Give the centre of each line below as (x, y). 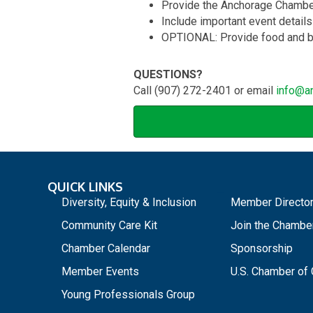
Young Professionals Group (128, 295)
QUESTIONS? (168, 75)
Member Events (100, 272)
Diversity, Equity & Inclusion (129, 203)
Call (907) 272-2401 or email (205, 91)
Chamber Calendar (106, 249)
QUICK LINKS (85, 187)
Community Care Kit (109, 226)
